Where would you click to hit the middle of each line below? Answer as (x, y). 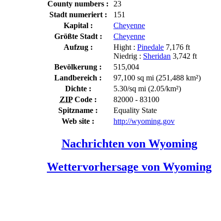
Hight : (125, 47)
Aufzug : (78, 47)
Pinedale (150, 47)
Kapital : (78, 25)
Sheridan (157, 56)
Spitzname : (78, 110)
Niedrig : (128, 56)
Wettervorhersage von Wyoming (129, 166)
